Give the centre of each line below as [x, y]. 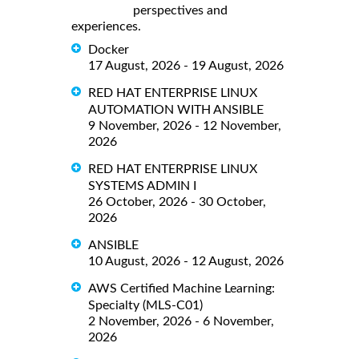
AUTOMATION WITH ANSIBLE [176, 109]
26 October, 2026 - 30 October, [177, 202]
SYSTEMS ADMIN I [142, 186]
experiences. [106, 26]
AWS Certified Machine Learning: [182, 288]
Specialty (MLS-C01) [145, 305]
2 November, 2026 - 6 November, [181, 321]
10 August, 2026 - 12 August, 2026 [186, 261]
